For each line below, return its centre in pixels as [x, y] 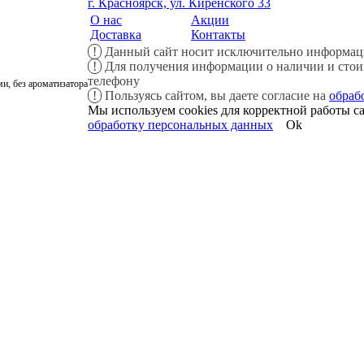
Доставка [116, 35]
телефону [114, 81]
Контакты [218, 35]
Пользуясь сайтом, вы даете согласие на [215, 95]
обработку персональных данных [180, 125]
